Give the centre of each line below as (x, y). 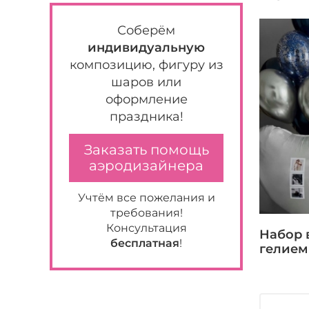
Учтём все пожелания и (146, 198)
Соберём (146, 30)
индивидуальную (146, 48)
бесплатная (145, 243)
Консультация (146, 228)
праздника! (146, 117)
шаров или (146, 82)
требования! (146, 213)
